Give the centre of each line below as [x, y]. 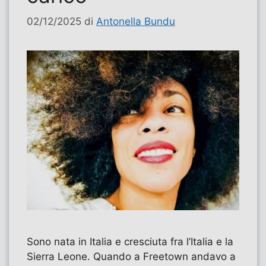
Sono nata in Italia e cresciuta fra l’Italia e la [130, 242]
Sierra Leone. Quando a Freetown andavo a [131, 257]
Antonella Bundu [136, 22]
